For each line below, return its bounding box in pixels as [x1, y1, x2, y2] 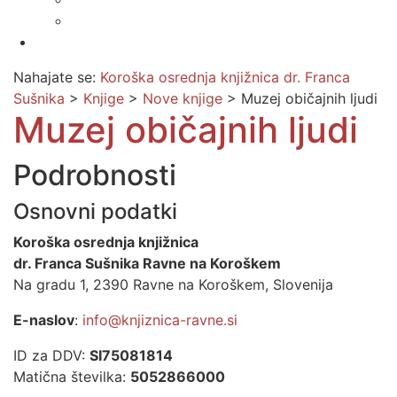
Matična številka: [13, 368, 130, 385]
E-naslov [13, 311, 74, 329]
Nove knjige [143, 90, 222, 107]
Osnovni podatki [13, 198, 177, 224]
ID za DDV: [13, 346, 90, 364]
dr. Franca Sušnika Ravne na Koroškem [13, 254, 281, 272]
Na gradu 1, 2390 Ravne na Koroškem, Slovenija [13, 276, 333, 293]
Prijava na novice [71, 12, 185, 29]
